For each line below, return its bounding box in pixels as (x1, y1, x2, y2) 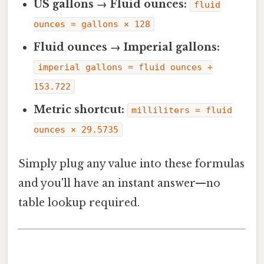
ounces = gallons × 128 (34, 19, 151, 30)
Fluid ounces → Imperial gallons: (34, 41, 220, 54)
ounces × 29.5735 (34, 124, 119, 136)
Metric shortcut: (34, 103, 125, 117)
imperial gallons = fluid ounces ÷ (38, 62, 213, 73)
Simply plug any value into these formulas (18, 157, 245, 171)
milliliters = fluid (131, 105, 233, 116)
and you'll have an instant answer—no (18, 177, 220, 190)
